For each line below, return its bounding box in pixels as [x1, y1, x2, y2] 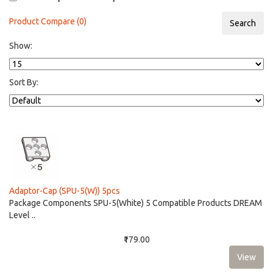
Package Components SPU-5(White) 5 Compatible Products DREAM [9, 198, 262, 208]
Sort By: [9, 77, 38, 87]
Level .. [9, 210, 35, 220]
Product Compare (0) [9, 16, 87, 26]
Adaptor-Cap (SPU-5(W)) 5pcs [9, 186, 120, 196]
